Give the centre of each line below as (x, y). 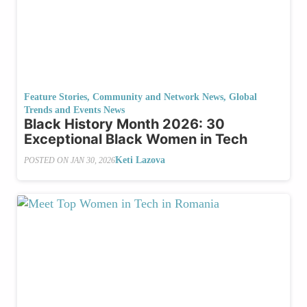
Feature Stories (56, 97)
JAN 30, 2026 (93, 160)
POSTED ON (47, 160)
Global (243, 97)
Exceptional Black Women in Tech (136, 139)
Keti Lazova (140, 160)
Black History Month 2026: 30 (124, 124)
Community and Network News (158, 97)
